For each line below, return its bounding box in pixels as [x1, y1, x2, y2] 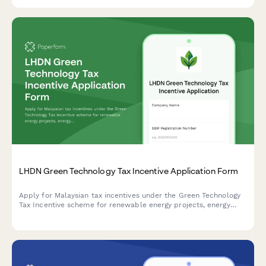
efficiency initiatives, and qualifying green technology [19, 210, 205, 219]
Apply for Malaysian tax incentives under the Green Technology [19, 191, 240, 200]
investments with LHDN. [19, 220, 103, 229]
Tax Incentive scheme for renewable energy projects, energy [19, 201, 230, 210]
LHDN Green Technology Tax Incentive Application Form [19, 166, 239, 176]
